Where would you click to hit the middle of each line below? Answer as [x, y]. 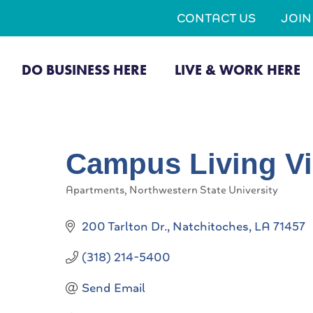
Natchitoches [210, 226]
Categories [91, 198]
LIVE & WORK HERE [237, 70]
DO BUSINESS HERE [84, 70]
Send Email [113, 288]
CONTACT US [216, 18]
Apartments [95, 190]
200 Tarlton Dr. [124, 226]
